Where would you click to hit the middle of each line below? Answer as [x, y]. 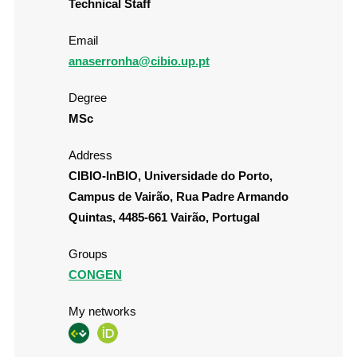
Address [90, 155]
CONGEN [95, 275]
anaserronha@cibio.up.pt [139, 61]
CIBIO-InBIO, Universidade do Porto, [170, 176]
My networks [102, 312]
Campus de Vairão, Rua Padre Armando [178, 197]
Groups [88, 254]
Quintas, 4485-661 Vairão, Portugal [164, 218]
